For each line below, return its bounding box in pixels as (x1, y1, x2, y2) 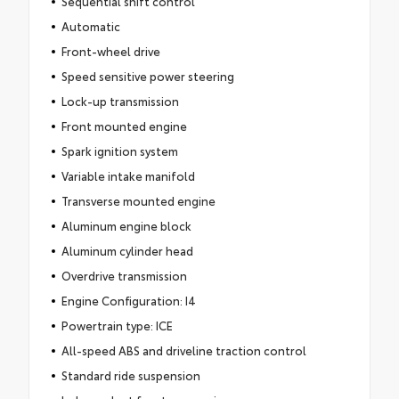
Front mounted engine (61, 117, 187, 134)
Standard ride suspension (61, 366, 200, 383)
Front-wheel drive (61, 42, 160, 59)
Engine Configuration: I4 (61, 291, 196, 308)
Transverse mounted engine (61, 191, 216, 208)
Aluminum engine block (61, 216, 191, 233)
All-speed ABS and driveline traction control (61, 341, 306, 358)
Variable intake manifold (61, 167, 195, 183)
